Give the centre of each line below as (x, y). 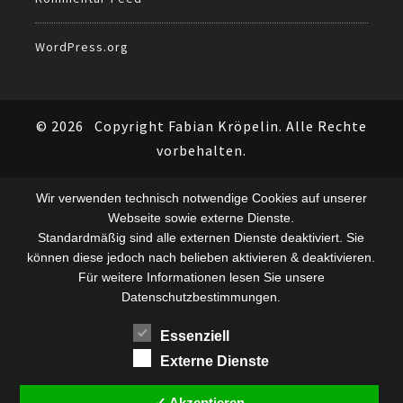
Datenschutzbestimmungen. (201, 297)
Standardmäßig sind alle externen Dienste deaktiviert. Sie (201, 238)
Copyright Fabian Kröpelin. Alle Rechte (231, 125)
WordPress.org (82, 46)
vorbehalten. (201, 150)
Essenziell (195, 336)
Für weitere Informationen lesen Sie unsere (201, 278)
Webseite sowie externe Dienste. (201, 218)
